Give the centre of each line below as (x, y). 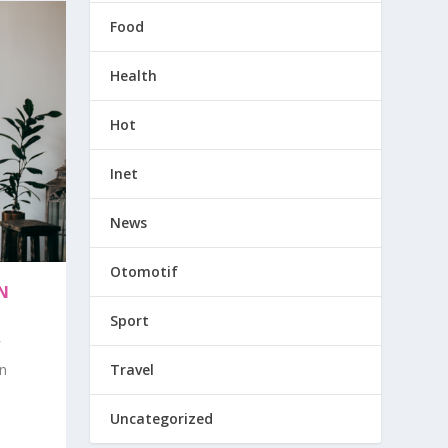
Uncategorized (162, 419)
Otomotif (144, 272)
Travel (132, 370)
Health (134, 76)
